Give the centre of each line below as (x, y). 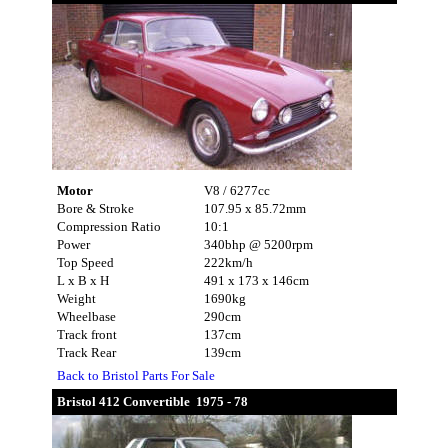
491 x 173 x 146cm (256, 280)
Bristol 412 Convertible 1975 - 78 (152, 401)
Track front (86, 334)
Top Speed (85, 262)
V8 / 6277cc (236, 190)
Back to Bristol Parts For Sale (135, 375)
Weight (76, 298)
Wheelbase (86, 316)
